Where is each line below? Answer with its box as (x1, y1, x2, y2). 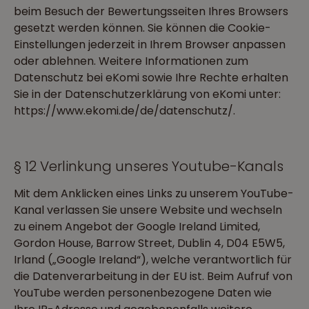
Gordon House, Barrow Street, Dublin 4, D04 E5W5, (14, 235, 285, 251)
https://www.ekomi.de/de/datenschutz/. (14, 103, 235, 119)
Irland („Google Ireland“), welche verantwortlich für (14, 252, 292, 268)
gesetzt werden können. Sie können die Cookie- (14, 20, 271, 36)
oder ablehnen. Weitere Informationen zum (14, 53, 248, 69)
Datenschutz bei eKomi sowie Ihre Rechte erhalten (14, 70, 288, 86)
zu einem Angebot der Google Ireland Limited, (14, 219, 260, 235)
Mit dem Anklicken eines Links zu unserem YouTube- (14, 186, 294, 201)
